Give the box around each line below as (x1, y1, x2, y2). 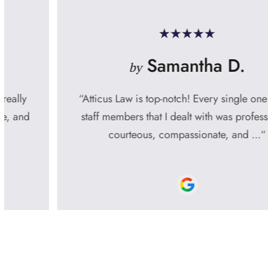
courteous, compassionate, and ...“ (55, 127, 213, 142)
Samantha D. (89, 53, 192, 78)
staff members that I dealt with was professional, (28, 109, 240, 124)
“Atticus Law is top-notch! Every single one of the (26, 91, 242, 106)
